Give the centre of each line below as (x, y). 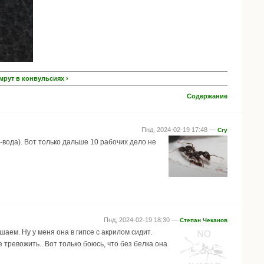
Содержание (207, 96)
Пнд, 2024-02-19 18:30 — (142, 220)
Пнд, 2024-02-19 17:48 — (179, 129)
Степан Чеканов (204, 220)
